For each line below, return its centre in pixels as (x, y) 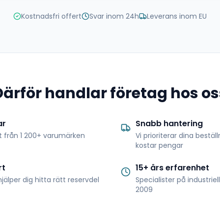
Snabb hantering (169, 124)
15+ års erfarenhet (172, 168)
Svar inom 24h (114, 16)
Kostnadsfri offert (51, 16)
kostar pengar (159, 145)
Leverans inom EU (177, 16)
